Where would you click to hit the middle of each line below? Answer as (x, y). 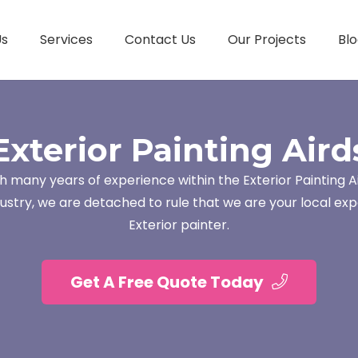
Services (66, 40)
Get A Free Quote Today (167, 282)
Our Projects (267, 40)
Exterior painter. (179, 225)
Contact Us (160, 40)
